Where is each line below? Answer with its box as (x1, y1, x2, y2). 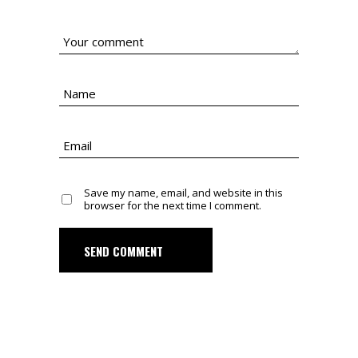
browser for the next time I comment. (84, 197, 261, 213)
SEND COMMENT (84, 241, 163, 260)
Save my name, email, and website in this (84, 185, 283, 200)
